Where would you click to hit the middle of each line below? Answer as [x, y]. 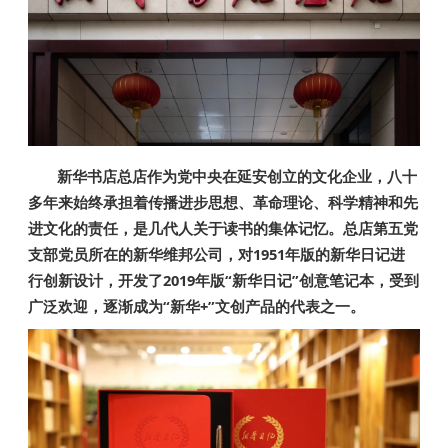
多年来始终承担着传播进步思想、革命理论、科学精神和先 [223, 201]
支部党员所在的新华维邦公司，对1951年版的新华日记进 [217, 253]
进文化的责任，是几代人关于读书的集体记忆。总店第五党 [223, 227]
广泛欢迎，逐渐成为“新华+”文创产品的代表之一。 [197, 305]
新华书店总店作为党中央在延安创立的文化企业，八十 [237, 175]
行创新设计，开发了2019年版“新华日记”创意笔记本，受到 [224, 279]
